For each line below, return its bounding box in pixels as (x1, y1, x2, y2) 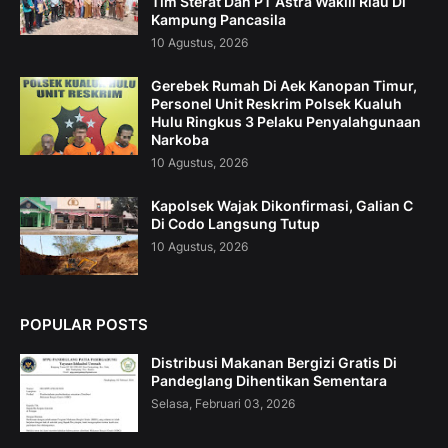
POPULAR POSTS (20, 315, 148, 335)
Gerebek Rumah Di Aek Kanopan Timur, (151, 77, 417, 95)
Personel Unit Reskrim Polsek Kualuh (151, 95, 402, 113)
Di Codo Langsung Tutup (151, 215, 320, 233)
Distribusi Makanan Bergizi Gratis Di (151, 354, 397, 372)
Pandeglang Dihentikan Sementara (151, 372, 387, 390)
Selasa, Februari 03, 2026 (151, 396, 295, 412)
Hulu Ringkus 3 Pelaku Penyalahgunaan (151, 113, 421, 131)
